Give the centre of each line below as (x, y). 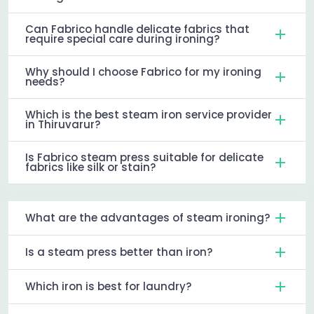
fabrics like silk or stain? (90, 167)
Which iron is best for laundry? (108, 286)
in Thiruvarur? (63, 124)
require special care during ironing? (122, 39)
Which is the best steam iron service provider (149, 114)
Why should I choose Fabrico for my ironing (143, 71)
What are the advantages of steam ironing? (148, 217)
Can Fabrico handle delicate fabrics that (137, 29)
